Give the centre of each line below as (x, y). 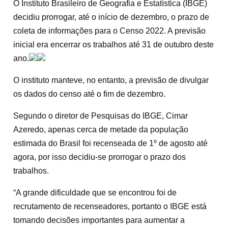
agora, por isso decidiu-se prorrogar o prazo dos (99, 157)
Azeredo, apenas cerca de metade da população (101, 130)
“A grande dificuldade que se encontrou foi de (95, 193)
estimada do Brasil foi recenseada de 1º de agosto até (110, 143)
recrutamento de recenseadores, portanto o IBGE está (110, 206)
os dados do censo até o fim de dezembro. (89, 94)
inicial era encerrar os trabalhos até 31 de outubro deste (113, 45)
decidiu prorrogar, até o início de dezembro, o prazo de (111, 17)
